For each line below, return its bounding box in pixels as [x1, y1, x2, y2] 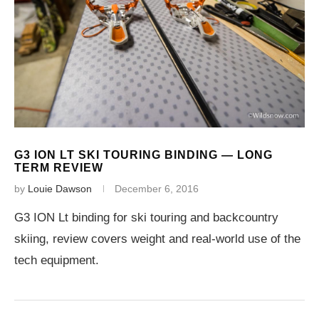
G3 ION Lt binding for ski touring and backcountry [14, 211, 278, 224]
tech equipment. [14, 253, 99, 267]
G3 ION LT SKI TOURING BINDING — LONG [14, 149, 273, 161]
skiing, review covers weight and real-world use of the [14, 232, 300, 246]
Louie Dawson [28, 183, 92, 194]
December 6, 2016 [115, 183, 199, 194]
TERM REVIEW [14, 162, 103, 174]
